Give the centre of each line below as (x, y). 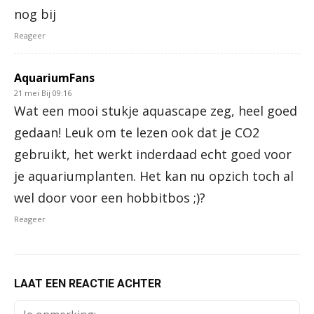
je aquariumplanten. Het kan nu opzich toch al (154, 176)
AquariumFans (54, 78)
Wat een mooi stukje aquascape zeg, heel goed (156, 111)
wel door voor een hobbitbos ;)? (110, 198)
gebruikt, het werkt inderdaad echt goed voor (153, 155)
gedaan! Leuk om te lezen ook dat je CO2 (137, 133)
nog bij (35, 14)
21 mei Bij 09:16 (43, 93)
